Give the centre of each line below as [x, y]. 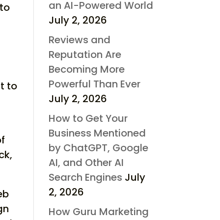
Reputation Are [85, 54]
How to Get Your [88, 118]
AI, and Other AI [86, 162]
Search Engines [85, 177]
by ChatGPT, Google [98, 148]
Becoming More [86, 69]
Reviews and [79, 40]
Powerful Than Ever [94, 84]
